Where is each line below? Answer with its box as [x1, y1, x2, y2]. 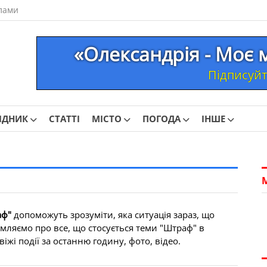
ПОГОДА [142, 113, 181, 125]
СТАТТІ [49, 113, 80, 125]
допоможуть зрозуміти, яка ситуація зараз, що [11, 209, 215, 221]
